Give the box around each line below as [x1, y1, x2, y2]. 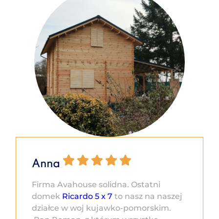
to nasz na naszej [112, 192, 182, 201]
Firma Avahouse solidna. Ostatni [32, 180, 160, 190]
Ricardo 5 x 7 [62, 192, 112, 201]
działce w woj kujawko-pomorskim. [32, 203, 171, 213]
